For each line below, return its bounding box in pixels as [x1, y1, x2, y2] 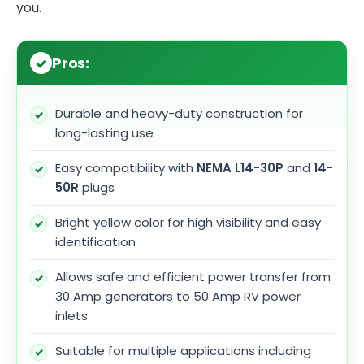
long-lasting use [55, 124, 154, 142]
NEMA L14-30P [197, 159, 284, 177]
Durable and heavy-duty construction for [55, 105, 303, 123]
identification [55, 233, 136, 251]
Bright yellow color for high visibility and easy [55, 214, 321, 232]
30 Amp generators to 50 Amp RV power [55, 288, 301, 305]
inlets [55, 307, 88, 325]
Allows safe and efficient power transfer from [55, 268, 331, 286]
